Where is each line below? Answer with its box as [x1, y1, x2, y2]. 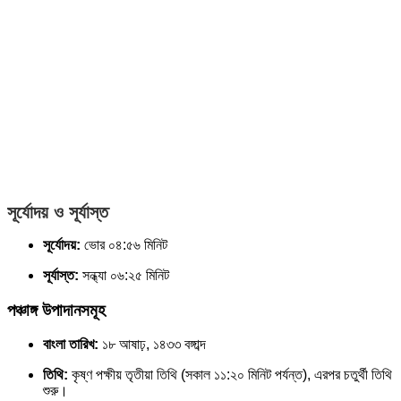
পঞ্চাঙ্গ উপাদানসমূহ [7, 300, 106, 320]
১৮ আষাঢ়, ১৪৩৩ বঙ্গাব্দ [98, 337, 206, 353]
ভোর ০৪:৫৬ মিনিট [81, 236, 167, 252]
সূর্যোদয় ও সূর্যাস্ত [7, 201, 108, 222]
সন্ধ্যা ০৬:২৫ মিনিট [79, 267, 169, 283]
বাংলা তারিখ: [43, 337, 98, 353]
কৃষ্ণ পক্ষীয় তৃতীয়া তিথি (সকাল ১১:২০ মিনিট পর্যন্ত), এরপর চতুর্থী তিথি [68, 367, 392, 383]
